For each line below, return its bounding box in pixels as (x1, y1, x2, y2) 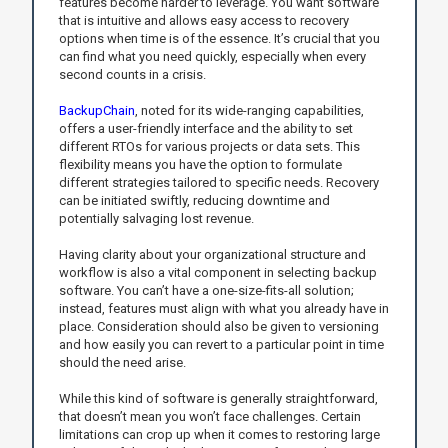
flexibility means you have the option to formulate (58, 156, 342, 172)
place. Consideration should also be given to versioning (58, 318, 379, 334)
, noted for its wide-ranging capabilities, (134, 102, 364, 118)
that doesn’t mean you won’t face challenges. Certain (58, 408, 361, 424)
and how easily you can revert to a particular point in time (58, 336, 384, 352)
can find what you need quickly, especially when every (58, 48, 366, 64)
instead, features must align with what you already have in (58, 300, 389, 316)
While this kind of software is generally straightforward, (58, 390, 378, 406)
